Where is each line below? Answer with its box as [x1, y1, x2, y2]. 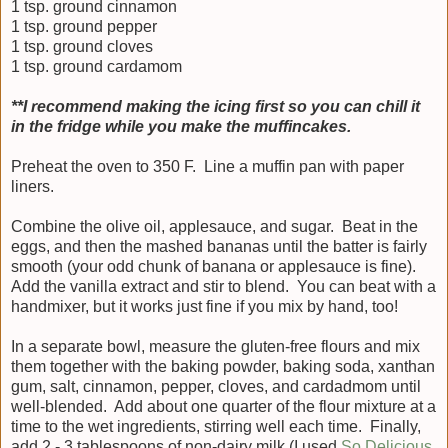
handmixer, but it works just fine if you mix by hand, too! [11, 297, 398, 315]
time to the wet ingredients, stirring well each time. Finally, [11, 417, 421, 435]
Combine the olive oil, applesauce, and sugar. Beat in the [11, 217, 418, 235]
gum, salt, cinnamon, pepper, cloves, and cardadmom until [11, 377, 421, 395]
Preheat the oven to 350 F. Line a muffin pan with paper [11, 157, 404, 175]
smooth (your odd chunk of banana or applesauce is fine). [11, 257, 420, 275]
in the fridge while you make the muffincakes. [11, 117, 351, 135]
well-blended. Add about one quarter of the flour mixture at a [11, 397, 436, 415]
